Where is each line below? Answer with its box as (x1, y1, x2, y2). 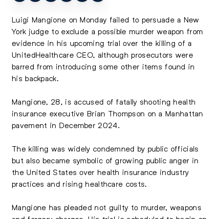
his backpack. (12, 73, 59, 83)
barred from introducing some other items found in (12, 62, 195, 71)
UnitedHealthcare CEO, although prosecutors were (12, 50, 194, 59)
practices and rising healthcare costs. (12, 179, 147, 188)
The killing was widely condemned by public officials (12, 144, 199, 153)
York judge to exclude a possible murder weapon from (12, 26, 203, 36)
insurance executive (12, 109, 88, 118)
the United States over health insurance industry (12, 167, 189, 176)
